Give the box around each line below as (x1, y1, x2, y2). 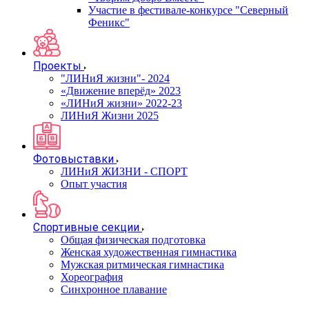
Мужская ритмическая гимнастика (61, 259, 224, 270)
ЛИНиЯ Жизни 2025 (61, 110, 159, 121)
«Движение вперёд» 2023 (61, 85, 181, 97)
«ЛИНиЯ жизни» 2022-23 (61, 97, 182, 109)
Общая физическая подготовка (61, 234, 206, 246)
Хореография (61, 271, 123, 283)
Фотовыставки (33, 152, 114, 166)
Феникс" (88, 17, 130, 28)
